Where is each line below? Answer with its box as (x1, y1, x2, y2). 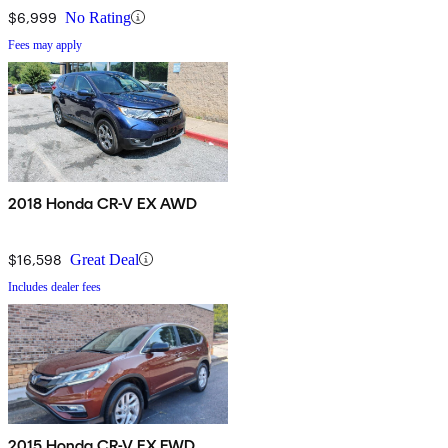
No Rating (65, 8, 131, 26)
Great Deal (70, 250, 139, 268)
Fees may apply (8, 37, 82, 52)
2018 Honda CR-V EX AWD (8, 193, 199, 213)
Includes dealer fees (8, 279, 101, 294)
